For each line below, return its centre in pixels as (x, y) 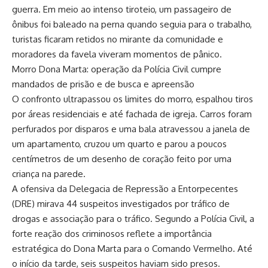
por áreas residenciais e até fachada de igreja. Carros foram (132, 114)
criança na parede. (49, 173)
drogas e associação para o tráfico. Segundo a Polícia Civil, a (133, 218)
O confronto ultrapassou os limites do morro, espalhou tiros (133, 99)
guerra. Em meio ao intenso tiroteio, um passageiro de (122, 9)
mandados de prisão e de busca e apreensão (103, 84)
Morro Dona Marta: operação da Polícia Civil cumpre (117, 69)
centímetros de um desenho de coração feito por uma (122, 159)
